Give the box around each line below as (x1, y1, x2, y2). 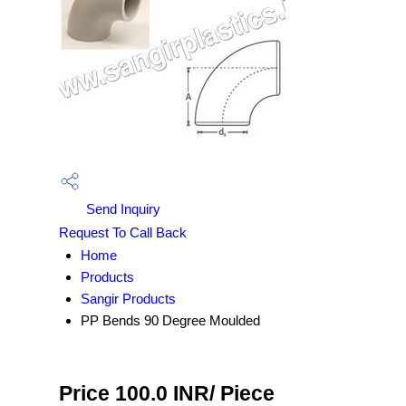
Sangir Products (81, 291, 176, 307)
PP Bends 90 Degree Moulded (81, 313, 260, 329)
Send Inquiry (82, 201, 160, 217)
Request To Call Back (59, 225, 187, 241)
